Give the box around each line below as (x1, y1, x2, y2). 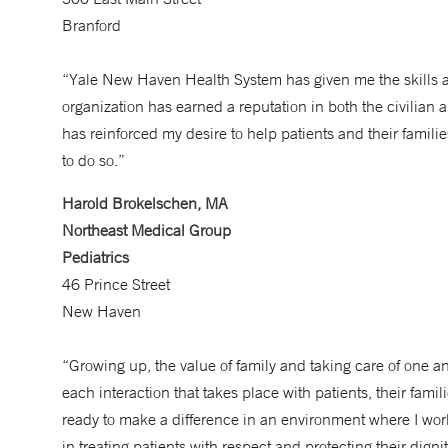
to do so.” (62, 150, 125, 170)
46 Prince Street (62, 274, 170, 294)
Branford (62, 15, 121, 35)
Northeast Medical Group (62, 220, 231, 240)
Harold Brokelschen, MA (62, 193, 228, 213)
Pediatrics (62, 247, 129, 267)
